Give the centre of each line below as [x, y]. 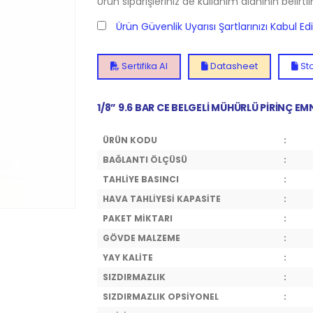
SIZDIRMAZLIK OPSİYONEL [161, 297]
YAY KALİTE [128, 257]
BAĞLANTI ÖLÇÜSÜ [145, 160]
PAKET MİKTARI [138, 218]
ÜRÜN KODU [130, 140]
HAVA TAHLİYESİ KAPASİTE [162, 199]
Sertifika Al [144, 66]
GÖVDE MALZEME [141, 238]
